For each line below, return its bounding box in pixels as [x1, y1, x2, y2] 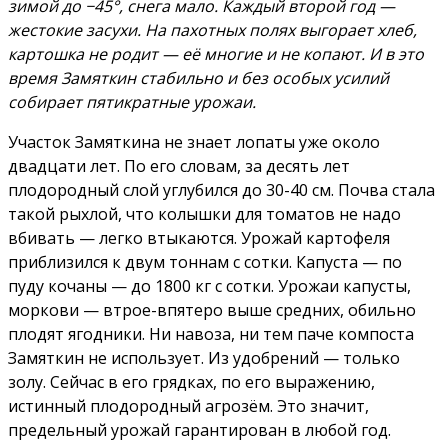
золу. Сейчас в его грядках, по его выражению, [8, 371, 375, 394]
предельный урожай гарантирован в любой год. [8, 419, 391, 442]
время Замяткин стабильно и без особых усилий [8, 67, 389, 90]
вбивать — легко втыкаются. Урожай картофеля [8, 227, 390, 250]
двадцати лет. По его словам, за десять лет [8, 155, 350, 178]
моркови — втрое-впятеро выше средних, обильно [8, 299, 416, 322]
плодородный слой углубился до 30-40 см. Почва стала [8, 179, 435, 202]
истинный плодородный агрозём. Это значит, [8, 395, 369, 418]
